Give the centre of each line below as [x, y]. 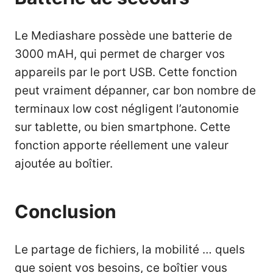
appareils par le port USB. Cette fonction [126, 73]
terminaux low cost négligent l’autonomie [127, 109]
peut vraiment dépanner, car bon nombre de [135, 91]
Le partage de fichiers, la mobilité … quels [130, 250]
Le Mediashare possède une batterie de [123, 36]
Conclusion [66, 212]
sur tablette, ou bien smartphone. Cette [122, 127]
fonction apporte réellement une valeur [122, 146]
